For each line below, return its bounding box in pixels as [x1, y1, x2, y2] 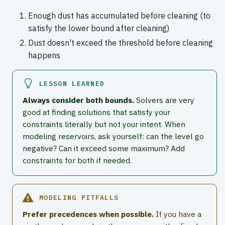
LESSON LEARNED [39, 79, 105, 88]
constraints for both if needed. [23, 155, 132, 166]
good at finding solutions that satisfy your [23, 107, 170, 118]
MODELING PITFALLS [39, 193, 119, 202]
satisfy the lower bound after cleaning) [28, 23, 169, 33]
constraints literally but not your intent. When [23, 119, 185, 130]
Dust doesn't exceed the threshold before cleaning [28, 37, 213, 48]
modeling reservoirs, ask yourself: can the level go [23, 131, 204, 142]
